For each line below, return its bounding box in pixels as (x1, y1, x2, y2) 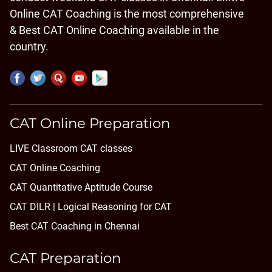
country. (10, 40, 49, 53)
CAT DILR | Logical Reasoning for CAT (10, 200, 172, 212)
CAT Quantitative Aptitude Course (10, 181, 152, 193)
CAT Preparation (10, 249, 121, 267)
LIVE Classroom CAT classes (10, 142, 132, 154)
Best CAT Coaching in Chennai (10, 220, 140, 232)
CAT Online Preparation (10, 114, 170, 132)
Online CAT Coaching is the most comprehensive (10, 7, 244, 21)
